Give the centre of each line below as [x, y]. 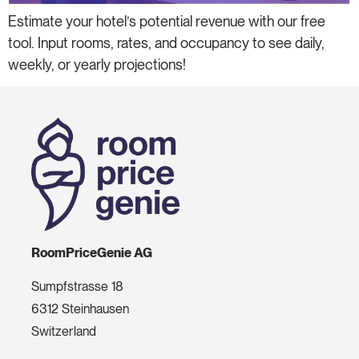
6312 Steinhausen [80, 309]
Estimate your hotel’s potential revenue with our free [167, 21]
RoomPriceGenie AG [91, 253]
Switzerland [63, 332]
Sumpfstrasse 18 [77, 287]
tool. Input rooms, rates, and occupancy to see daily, [166, 42]
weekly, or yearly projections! [97, 64]
